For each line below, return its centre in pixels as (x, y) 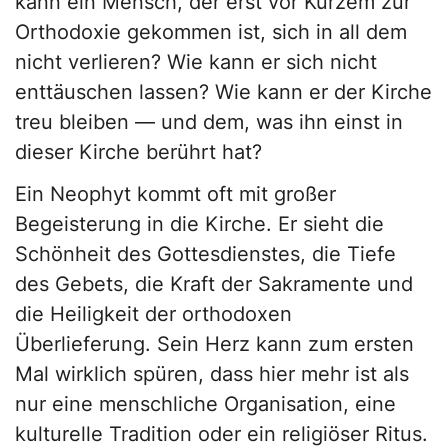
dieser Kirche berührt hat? (138, 152)
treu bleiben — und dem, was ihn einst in (209, 122)
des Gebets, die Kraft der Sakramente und (214, 284)
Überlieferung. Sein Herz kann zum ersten (214, 344)
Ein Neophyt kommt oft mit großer (175, 194)
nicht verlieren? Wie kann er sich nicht (196, 62)
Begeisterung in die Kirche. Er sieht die (199, 224)
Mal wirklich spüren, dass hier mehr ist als (212, 374)
